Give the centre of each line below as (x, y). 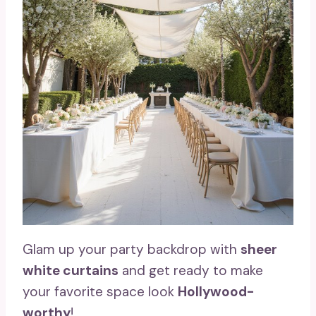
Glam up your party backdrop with (132, 250)
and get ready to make (191, 271)
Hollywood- (216, 292)
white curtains (71, 271)
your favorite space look (100, 292)
